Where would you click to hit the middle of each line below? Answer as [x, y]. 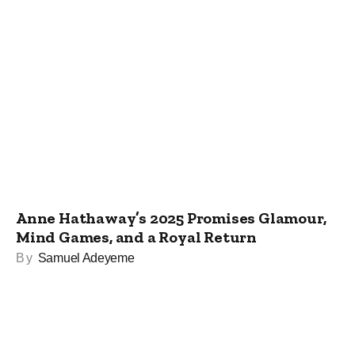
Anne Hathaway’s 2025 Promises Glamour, [171, 218]
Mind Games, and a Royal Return [136, 237]
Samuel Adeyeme [86, 258]
